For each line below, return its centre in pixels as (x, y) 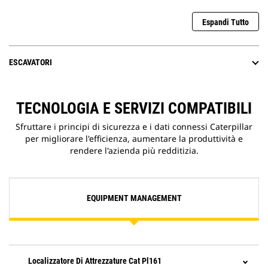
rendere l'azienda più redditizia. (134, 151)
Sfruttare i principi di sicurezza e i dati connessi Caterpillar (134, 127)
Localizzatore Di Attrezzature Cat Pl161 (95, 261)
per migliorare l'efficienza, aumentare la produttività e (134, 139)
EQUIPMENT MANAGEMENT (134, 198)
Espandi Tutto (226, 22)
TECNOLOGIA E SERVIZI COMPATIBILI (134, 109)
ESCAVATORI (31, 63)
